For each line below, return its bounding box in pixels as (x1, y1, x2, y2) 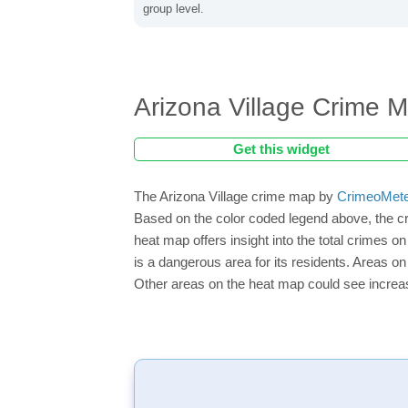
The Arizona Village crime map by (134, 189, 337, 204)
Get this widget (233, 141, 330, 157)
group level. (143, 2, 204, 15)
